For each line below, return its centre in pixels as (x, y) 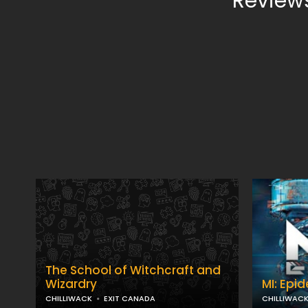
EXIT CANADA (130, 298)
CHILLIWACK (69, 298)
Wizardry (71, 284)
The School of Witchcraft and (133, 270)
